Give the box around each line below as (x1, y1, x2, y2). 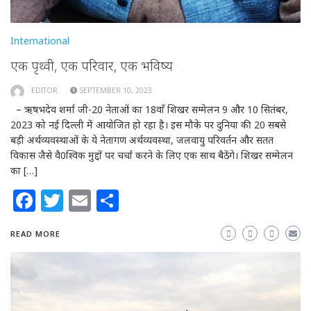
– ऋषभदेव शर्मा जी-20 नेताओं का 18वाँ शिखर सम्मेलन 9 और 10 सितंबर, (10, 102, 288, 116)
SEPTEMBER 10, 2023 (80, 85, 152, 96)
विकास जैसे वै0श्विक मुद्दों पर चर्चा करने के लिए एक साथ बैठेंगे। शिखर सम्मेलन (10, 148, 293, 162)
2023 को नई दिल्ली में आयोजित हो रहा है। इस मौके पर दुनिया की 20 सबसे (10, 117, 286, 131)
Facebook (35, 185, 138, 215)
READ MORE (10, 228, 60, 239)
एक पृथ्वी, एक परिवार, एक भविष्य (10, 56, 173, 76)
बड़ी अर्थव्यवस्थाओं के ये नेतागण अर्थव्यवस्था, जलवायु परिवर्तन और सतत (10, 133, 274, 146)
